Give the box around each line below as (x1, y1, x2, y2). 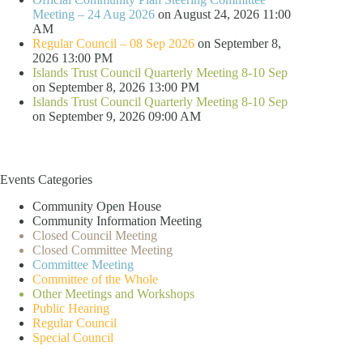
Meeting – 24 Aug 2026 (32, 6, 155, 21)
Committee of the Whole (32, 271, 158, 286)
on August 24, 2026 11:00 (155, 6, 291, 21)
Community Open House (32, 199, 161, 213)
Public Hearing (32, 301, 109, 315)
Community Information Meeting (32, 213, 202, 228)
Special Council (32, 330, 113, 344)
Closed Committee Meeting (32, 242, 173, 257)
